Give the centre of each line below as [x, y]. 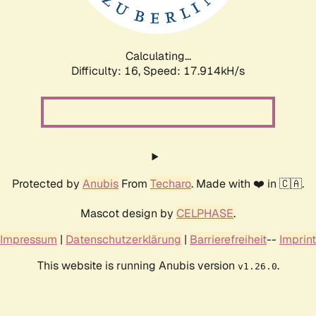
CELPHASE [205, 213]
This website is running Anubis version [137, 265]
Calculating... [158, 56]
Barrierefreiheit [228, 239]
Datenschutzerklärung [123, 239]
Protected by [47, 183]
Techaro [171, 183]
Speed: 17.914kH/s [194, 71]
